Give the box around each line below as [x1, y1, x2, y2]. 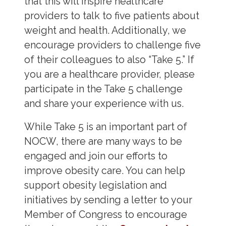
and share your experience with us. [24, 97, 184, 109]
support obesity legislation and [24, 180, 167, 192]
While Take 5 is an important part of [24, 121, 187, 133]
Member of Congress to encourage [24, 209, 187, 221]
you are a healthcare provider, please [24, 68, 195, 80]
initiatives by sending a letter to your [24, 194, 192, 206]
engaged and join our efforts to [24, 150, 167, 162]
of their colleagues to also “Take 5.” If [24, 53, 194, 66]
